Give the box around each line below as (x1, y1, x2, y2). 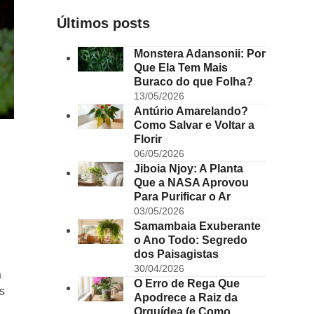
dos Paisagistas (133, 247, 219, 260)
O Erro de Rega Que (133, 277, 240, 289)
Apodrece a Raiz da (133, 291, 238, 303)
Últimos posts (56, 15, 150, 31)
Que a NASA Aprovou (133, 176, 249, 189)
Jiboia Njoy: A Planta (133, 162, 243, 175)
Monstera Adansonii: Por (133, 47, 266, 60)
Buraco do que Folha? (133, 75, 253, 88)
